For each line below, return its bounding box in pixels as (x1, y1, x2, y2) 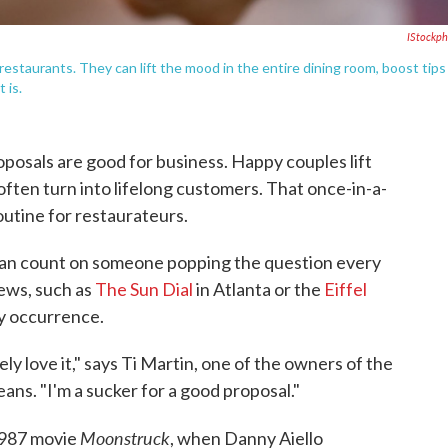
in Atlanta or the (193, 278, 324, 300)
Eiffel (324, 278, 367, 300)
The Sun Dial (95, 278, 193, 300)
